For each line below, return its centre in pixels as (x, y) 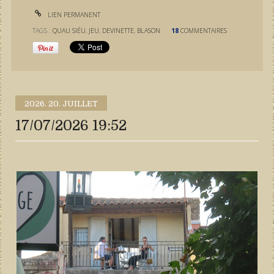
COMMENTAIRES (204, 31)
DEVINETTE (118, 31)
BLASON (149, 31)
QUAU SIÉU (69, 31)
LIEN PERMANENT (73, 14)
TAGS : (43, 31)
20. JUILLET (73, 103)
